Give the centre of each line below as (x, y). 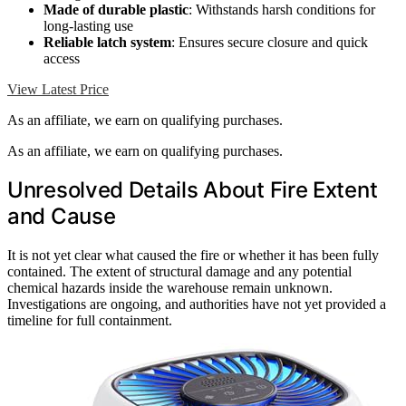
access (62, 58)
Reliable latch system (107, 42)
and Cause (62, 217)
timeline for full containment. (90, 321)
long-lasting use (88, 25)
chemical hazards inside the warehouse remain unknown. (170, 288)
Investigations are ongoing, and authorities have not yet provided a (197, 304)
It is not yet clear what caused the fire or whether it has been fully (193, 256)
